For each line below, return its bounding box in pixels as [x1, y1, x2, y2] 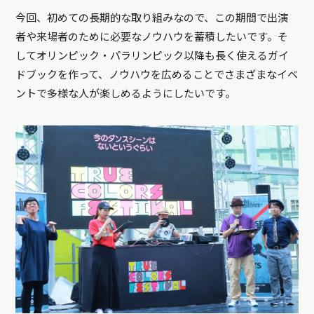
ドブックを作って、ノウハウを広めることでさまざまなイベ [15, 69, 299, 82]
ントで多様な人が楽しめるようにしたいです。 [15, 88, 236, 101]
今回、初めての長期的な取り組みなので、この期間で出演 [15, 12, 289, 25]
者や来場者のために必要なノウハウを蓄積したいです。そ [15, 31, 289, 44]
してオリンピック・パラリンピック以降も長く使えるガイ [15, 50, 289, 63]
